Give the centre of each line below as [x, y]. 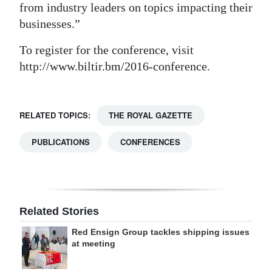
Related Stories [59, 211]
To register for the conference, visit [107, 49]
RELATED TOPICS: [55, 115]
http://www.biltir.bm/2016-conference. [115, 66]
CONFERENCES [150, 141]
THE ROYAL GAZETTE [151, 115]
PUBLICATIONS [61, 141]
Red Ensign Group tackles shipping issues [161, 232]
